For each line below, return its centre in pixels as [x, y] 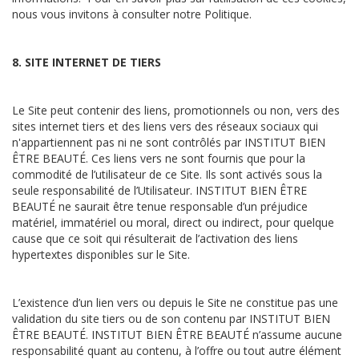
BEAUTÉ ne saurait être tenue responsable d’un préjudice [160, 206]
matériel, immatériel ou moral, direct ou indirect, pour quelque [173, 222]
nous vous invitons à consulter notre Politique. [133, 14]
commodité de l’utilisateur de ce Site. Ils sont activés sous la [167, 174]
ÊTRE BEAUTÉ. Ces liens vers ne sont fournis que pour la [159, 158]
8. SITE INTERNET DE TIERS [88, 62]
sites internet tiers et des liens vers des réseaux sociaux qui [165, 126]
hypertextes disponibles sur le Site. [101, 254]
